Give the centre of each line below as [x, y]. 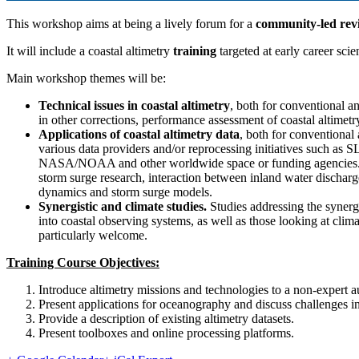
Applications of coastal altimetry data [139, 134]
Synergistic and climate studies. [123, 206]
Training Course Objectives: [83, 262]
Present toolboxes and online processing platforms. [166, 333]
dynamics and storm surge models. [125, 192]
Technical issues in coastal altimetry [134, 105]
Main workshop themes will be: [86, 78]
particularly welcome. [93, 235]
